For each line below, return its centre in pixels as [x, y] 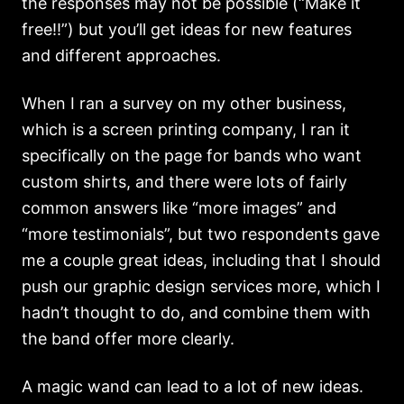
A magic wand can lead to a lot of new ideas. [193, 386]
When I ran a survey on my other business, [184, 103]
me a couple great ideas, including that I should [201, 260]
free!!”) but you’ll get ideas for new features [187, 29]
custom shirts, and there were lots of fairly [184, 182]
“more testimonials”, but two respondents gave [201, 234]
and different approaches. [121, 55]
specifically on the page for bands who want [192, 156]
